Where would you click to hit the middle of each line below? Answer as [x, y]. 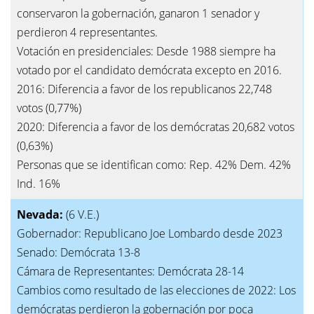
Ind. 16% [39, 183]
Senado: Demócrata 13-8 [78, 252]
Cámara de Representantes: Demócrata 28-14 [130, 271]
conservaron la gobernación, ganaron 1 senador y [138, 13]
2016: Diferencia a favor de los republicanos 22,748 [144, 89]
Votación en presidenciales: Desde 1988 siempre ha [146, 51]
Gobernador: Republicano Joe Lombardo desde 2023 [150, 233]
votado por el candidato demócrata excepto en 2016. [151, 70]
